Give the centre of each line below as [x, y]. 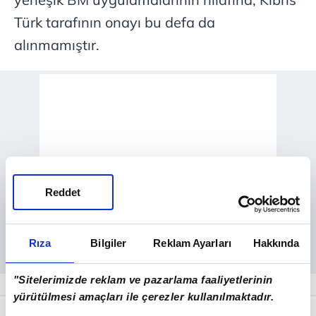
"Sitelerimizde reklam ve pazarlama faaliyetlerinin [143, 279]
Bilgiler [109, 243]
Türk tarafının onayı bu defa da [115, 23]
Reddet [63, 192]
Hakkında [276, 243]
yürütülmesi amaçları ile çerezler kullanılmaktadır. [144, 296]
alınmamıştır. [57, 45]
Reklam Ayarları [192, 243]
